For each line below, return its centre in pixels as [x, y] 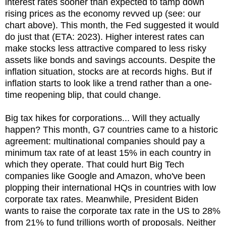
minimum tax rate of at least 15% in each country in [108, 153]
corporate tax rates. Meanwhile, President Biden [102, 199]
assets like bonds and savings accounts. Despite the [110, 60]
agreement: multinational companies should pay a [105, 141]
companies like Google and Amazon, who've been [105, 176]
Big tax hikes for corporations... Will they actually [102, 118]
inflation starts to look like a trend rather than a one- [108, 83]
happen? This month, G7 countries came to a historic [111, 129]
